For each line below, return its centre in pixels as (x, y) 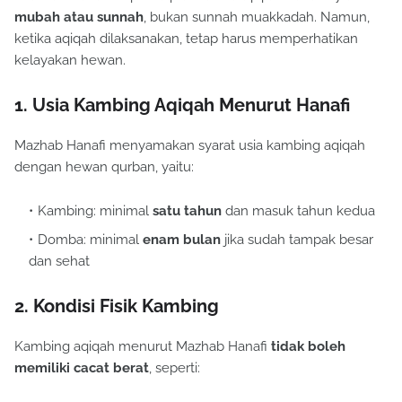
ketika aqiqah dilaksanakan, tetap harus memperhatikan (186, 39)
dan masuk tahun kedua (298, 211)
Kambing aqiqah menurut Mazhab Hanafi (143, 347)
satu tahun (187, 211)
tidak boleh (308, 347)
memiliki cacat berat (82, 368)
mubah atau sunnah (79, 17)
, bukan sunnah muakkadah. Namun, (257, 17)
